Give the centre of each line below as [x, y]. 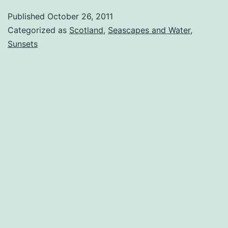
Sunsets [23, 44]
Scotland [86, 30]
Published [27, 16]
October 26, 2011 [80, 16]
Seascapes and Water [149, 30]
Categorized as [38, 30]
